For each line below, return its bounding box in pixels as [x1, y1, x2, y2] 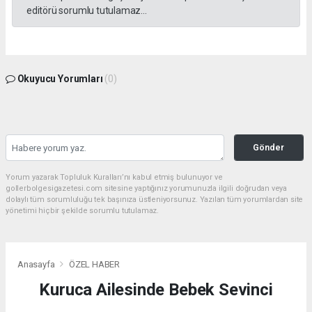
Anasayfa [17, 258, 57, 270]
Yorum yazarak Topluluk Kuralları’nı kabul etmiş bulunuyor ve [6, 172, 223, 182]
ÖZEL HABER [68, 258, 120, 270]
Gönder [253, 141, 285, 153]
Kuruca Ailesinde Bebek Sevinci [39, 279, 273, 299]
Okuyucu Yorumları [15, 72, 105, 84]
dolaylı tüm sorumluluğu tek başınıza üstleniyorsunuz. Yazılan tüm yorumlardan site [6, 194, 304, 204]
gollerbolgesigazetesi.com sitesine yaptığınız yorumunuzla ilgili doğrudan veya [6, 183, 288, 193]
